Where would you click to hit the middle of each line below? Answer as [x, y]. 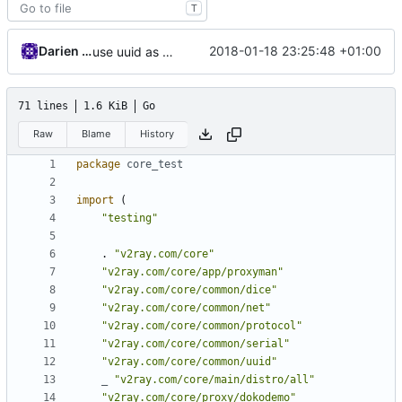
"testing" [130, 218]
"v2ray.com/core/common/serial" [196, 344]
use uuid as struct [168, 51]
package [98, 165]
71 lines [43, 105]
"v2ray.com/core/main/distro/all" [214, 380]
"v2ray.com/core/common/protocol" [202, 326]
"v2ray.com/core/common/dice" [189, 290]
